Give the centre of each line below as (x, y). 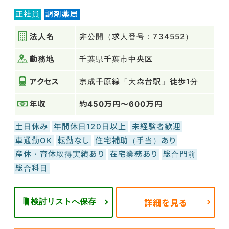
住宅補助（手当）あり (135, 140)
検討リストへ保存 (63, 201)
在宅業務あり (133, 154)
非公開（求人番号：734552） (136, 37)
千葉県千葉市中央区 (116, 59)
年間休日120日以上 (90, 127)
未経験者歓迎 (156, 127)
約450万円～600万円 (121, 104)
